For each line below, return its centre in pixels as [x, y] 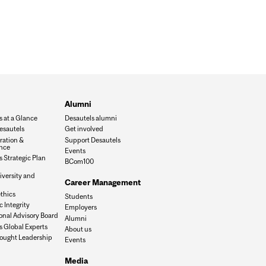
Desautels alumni [91, 118]
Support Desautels [93, 140]
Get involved [84, 129]
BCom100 [80, 161]
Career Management [103, 182]
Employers [81, 207]
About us [78, 229]
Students [79, 196]
